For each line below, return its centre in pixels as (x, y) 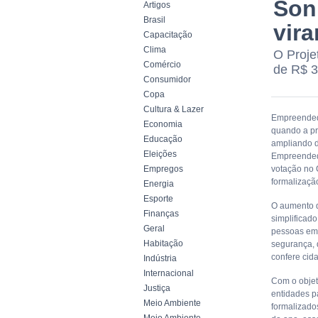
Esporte (158, 199)
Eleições (160, 154)
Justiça (157, 288)
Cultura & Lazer (174, 109)
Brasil (154, 20)
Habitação (163, 243)
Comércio (162, 65)
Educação (163, 139)
